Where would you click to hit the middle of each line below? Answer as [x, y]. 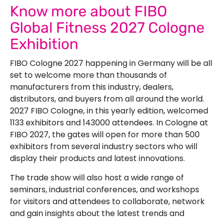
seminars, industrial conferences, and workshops [105, 189]
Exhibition [44, 44]
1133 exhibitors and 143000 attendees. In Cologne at [109, 123]
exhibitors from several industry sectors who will [104, 147]
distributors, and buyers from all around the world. [107, 99]
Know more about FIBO [88, 12]
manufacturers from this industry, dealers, [92, 87]
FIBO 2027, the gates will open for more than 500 [105, 135]
